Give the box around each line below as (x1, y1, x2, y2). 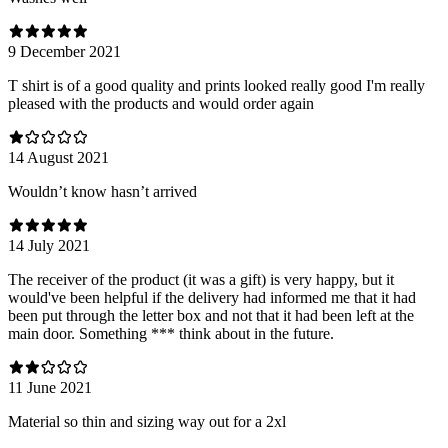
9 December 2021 (8, 42, 121, 60)
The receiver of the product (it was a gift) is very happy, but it (8, 270, 394, 288)
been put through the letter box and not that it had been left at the (8, 306, 414, 324)
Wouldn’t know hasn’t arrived (8, 182, 197, 200)
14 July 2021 (8, 236, 90, 254)
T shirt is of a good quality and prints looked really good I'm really (8, 76, 425, 94)
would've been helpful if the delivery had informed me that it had (8, 288, 416, 306)
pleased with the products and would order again (8, 94, 314, 112)
